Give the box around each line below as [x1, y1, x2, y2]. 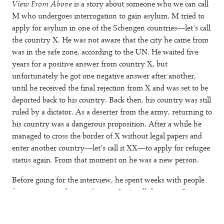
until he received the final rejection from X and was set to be [12, 83, 208, 93]
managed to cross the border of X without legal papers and [12, 131, 202, 141]
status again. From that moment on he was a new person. [12, 155, 199, 165]
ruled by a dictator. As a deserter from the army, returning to [12, 107, 212, 117]
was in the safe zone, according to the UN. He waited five [12, 47, 198, 57]
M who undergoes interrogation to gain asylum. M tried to [12, 11, 204, 21]
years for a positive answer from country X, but [12, 59, 167, 69]
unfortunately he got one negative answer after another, [12, 71, 196, 81]
